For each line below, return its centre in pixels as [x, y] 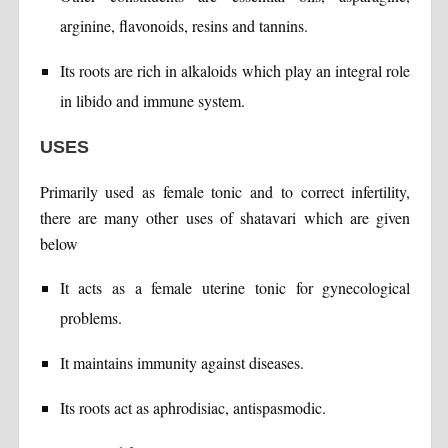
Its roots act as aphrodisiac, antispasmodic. [192, 407]
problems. [90, 317]
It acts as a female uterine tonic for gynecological [235, 287]
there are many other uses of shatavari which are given [225, 217]
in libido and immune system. [152, 100]
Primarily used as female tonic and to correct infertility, [225, 191]
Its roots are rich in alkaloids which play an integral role [235, 70]
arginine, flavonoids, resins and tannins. [183, 25]
